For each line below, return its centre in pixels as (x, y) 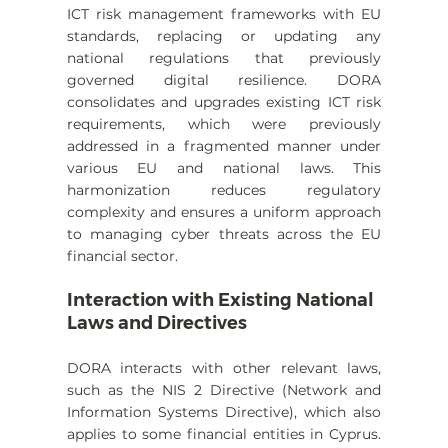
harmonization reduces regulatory (224, 190)
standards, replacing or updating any (224, 36)
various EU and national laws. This (224, 168)
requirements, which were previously (224, 124)
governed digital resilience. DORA (224, 80)
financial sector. (122, 256)
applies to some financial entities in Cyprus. (224, 434)
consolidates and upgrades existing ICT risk (224, 102)
